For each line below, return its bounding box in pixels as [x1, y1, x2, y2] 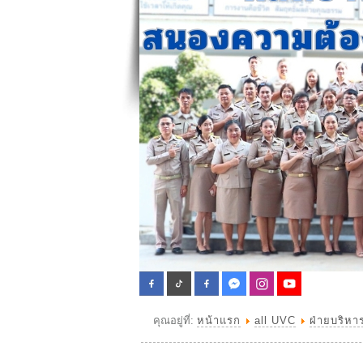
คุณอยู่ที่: [153, 314, 197, 327]
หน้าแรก [197, 314, 241, 327]
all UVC [254, 314, 296, 327]
